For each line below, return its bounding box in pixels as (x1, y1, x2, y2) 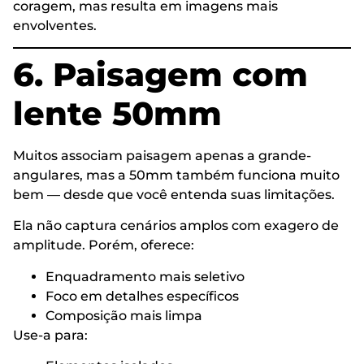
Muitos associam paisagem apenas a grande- (13, 148, 311, 164)
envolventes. (13, 17, 97, 33)
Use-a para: (13, 327, 88, 343)
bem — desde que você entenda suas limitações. (13, 187, 335, 203)
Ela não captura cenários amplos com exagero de (13, 218, 339, 234)
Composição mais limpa (45, 307, 202, 323)
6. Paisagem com (13, 54, 308, 95)
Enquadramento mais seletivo (45, 268, 245, 284)
